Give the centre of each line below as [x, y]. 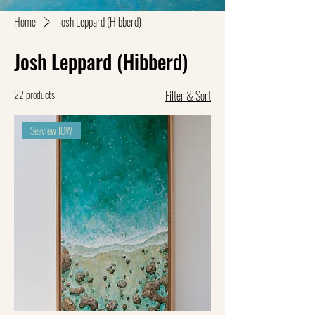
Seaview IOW [52, 131]
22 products [34, 95]
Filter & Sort [188, 96]
